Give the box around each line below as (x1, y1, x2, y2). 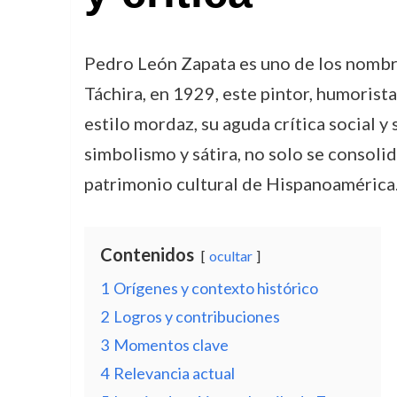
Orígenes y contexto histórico (113, 278, 318, 298)
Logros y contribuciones (113, 307, 280, 326)
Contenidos (99, 244, 194, 265)
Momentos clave (113, 335, 229, 354)
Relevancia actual (113, 363, 235, 383)
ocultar (208, 247, 253, 264)
